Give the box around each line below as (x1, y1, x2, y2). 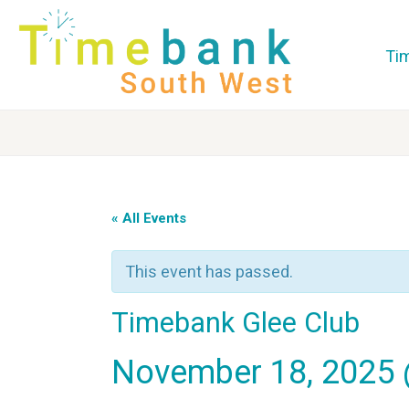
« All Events (111, 210, 186, 226)
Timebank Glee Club (111, 307, 360, 339)
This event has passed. (125, 262, 293, 281)
